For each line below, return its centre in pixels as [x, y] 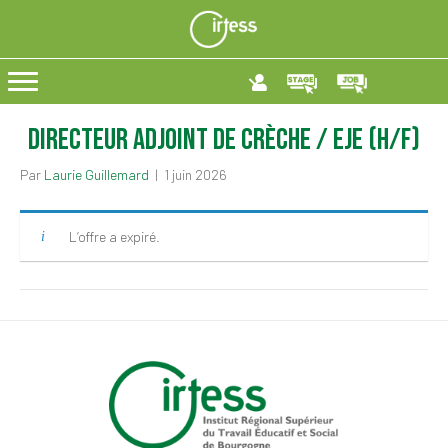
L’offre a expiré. [114, 237]
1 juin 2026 [195, 175]
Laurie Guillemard [96, 175]
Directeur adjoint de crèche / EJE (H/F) [224, 140]
